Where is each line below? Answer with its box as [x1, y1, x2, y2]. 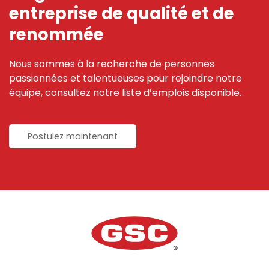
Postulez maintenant [28, 130, 118, 143]
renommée [9, 23, 104, 47]
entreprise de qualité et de [9, 2, 234, 26]
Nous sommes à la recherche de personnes [9, 57, 214, 71]
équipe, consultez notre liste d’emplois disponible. [9, 86, 241, 100]
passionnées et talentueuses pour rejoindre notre [9, 71, 242, 86]
